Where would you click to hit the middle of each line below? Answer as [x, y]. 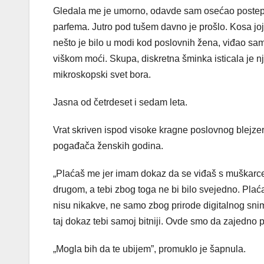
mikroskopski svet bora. [102, 75]
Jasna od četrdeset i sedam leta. [120, 103]
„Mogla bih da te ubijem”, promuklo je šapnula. [149, 249]
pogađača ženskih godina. [108, 146]
